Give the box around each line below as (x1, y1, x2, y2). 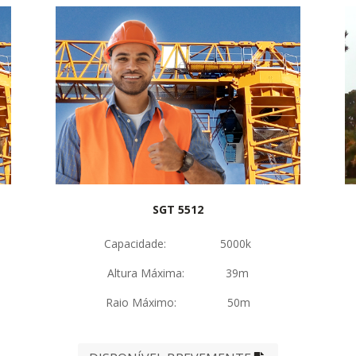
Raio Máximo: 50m (105, 294, 250, 310)
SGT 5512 (152, 201, 203, 217)
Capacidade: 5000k (104, 235, 252, 251)
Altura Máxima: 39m (106, 265, 249, 281)
